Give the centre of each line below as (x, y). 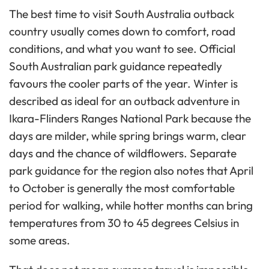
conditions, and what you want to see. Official (122, 49)
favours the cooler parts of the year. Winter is (123, 84)
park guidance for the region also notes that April (131, 171)
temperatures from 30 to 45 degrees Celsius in (124, 223)
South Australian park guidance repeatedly (116, 66)
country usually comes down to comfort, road (122, 32)
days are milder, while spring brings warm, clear (128, 136)
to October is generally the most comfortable (122, 188)
